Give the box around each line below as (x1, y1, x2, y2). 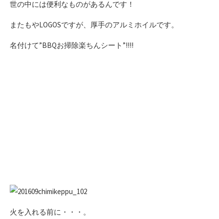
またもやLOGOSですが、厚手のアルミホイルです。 (10, 20, 178, 29)
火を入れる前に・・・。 (10, 207, 90, 217)
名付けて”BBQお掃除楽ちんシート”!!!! (10, 40, 133, 50)
